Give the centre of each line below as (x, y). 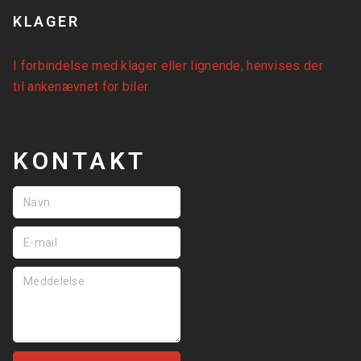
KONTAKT (80, 161)
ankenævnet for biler (88, 87)
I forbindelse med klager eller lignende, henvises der (168, 66)
